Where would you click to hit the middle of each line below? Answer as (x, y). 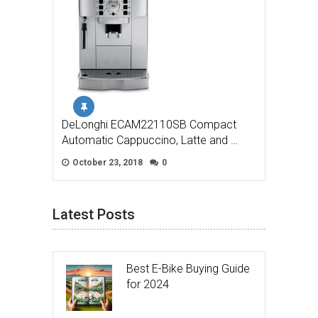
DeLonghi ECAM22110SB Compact (149, 124)
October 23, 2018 (106, 162)
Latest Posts (94, 214)
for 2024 (148, 284)
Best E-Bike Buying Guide (188, 268)
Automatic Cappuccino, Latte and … (150, 140)
